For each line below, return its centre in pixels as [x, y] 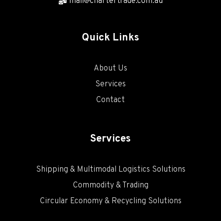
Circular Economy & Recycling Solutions [110, 202]
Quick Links [110, 38]
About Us [110, 69]
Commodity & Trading [110, 186]
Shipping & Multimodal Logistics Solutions [110, 170]
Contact [110, 100]
